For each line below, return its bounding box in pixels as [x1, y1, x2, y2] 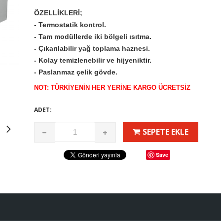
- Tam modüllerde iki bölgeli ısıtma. [34, 33, 151, 40]
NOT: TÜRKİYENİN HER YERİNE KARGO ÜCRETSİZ [34, 84, 190, 91]
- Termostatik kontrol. [34, 21, 106, 29]
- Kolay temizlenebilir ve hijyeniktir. [34, 56, 151, 64]
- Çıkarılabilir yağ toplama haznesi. [34, 44, 150, 52]
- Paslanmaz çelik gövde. [34, 68, 117, 76]
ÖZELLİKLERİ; [34, 9, 82, 17]
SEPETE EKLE [143, 126, 188, 137]
